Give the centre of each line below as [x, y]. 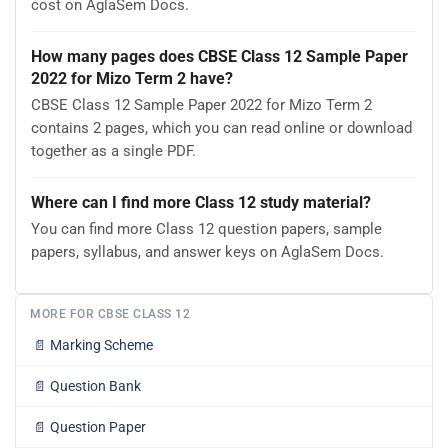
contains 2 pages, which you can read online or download [221, 128]
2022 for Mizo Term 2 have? [132, 78]
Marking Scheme [101, 345]
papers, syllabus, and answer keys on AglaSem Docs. [207, 252]
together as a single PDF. [113, 151]
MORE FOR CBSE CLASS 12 [110, 314]
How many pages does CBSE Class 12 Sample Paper [219, 56]
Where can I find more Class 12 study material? [201, 202]
